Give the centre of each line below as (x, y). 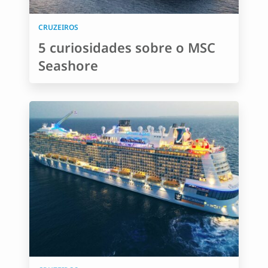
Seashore (68, 65)
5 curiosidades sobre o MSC (127, 47)
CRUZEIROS (58, 27)
